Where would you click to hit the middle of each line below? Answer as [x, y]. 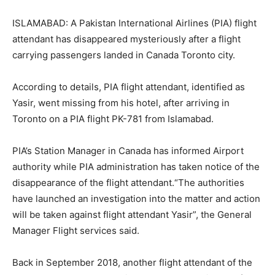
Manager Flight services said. [76, 230]
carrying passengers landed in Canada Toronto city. [124, 55]
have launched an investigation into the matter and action [136, 198]
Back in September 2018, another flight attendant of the [132, 262]
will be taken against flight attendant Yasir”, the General [132, 214]
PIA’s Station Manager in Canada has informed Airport [128, 150]
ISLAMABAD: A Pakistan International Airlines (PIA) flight [134, 23]
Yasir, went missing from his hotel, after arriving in [121, 103]
